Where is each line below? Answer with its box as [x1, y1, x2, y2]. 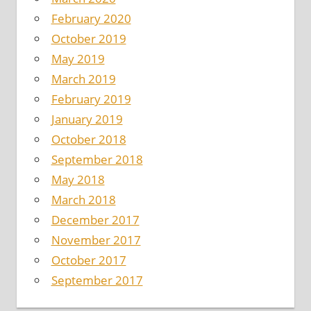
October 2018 [51, 131, 126, 147]
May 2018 [51, 171, 105, 187]
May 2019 [51, 50, 105, 67]
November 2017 [51, 231, 141, 248]
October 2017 [51, 251, 126, 268]
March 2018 [51, 191, 116, 208]
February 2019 [51, 90, 131, 107]
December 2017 [51, 211, 140, 228]
